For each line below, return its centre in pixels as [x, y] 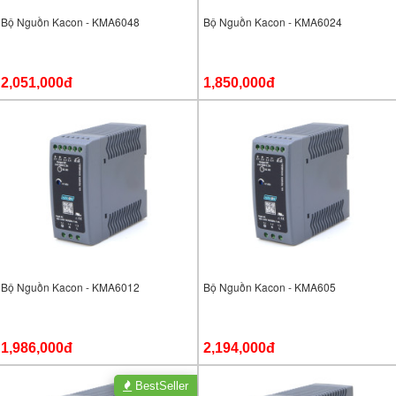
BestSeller [160, 386]
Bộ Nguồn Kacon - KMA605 [270, 287]
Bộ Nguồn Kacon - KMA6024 [273, 22]
